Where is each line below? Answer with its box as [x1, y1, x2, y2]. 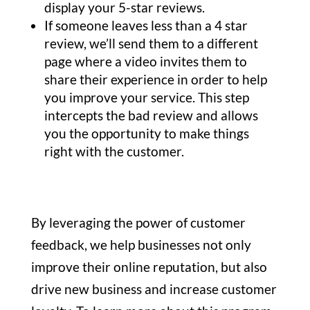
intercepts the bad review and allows [44, 107, 258, 124]
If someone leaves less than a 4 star [44, 17, 248, 34]
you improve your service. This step [44, 89, 249, 106]
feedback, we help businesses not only [30, 237, 251, 253]
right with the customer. [44, 143, 187, 160]
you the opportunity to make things [44, 125, 249, 142]
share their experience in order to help [44, 71, 267, 88]
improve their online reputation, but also [30, 259, 267, 275]
